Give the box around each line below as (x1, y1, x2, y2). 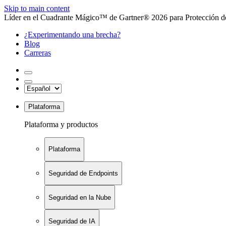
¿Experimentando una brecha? (24, 30, 121, 39)
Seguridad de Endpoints (48, 169, 118, 177)
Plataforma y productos (24, 120, 98, 129)
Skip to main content (4, 4, 70, 13)
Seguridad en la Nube (48, 193, 111, 201)
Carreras (24, 48, 51, 57)
